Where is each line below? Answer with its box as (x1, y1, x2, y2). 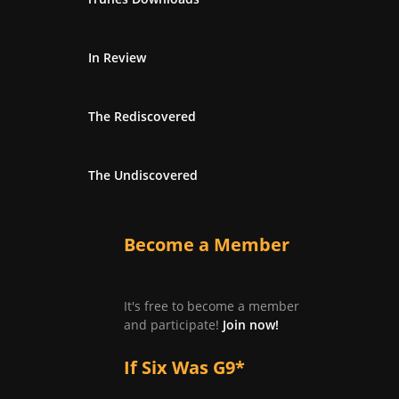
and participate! (124, 315, 223, 333)
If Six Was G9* (124, 354, 245, 379)
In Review (88, 48, 146, 66)
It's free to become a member (124, 297, 299, 314)
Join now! (223, 315, 279, 333)
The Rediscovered (88, 107, 196, 125)
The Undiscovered (88, 166, 198, 183)
